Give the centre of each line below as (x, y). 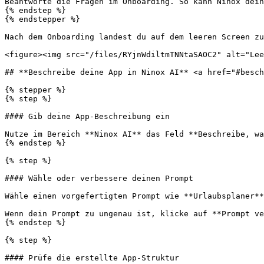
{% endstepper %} (42, 19)
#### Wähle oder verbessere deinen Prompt (99, 178)
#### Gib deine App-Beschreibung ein (87, 116)
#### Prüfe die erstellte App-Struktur (92, 258)
